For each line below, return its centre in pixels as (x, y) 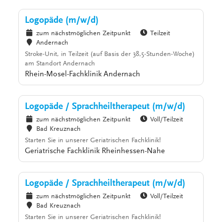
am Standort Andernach (60, 64)
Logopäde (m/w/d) (62, 21)
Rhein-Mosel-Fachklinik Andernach (83, 75)
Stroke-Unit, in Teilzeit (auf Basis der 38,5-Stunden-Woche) (110, 55)
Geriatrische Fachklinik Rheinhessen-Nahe (95, 151)
